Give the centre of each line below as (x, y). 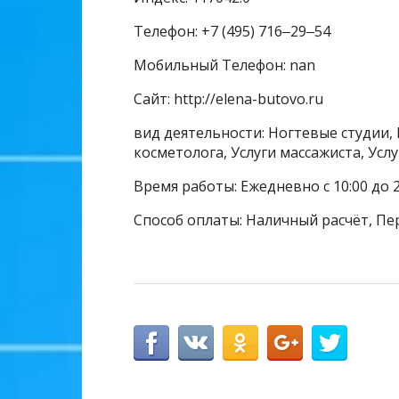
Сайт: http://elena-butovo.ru (228, 99)
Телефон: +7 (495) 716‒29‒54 (232, 32)
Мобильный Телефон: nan (224, 65)
